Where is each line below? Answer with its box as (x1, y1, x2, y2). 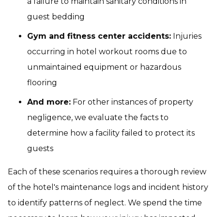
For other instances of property (71, 97, 193, 107)
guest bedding (27, 12, 85, 21)
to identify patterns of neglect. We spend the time (8, 198, 202, 207)
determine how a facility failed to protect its (27, 128, 195, 138)
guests (27, 144, 53, 153)
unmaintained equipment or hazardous (27, 62, 181, 72)
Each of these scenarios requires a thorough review (8, 167, 206, 176)
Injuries (171, 31, 201, 41)
